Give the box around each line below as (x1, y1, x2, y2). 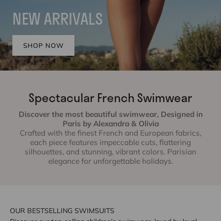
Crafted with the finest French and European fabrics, (20, 128, 201, 138)
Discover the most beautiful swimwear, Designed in (18, 110, 203, 119)
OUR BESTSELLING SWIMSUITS (10, 206, 114, 215)
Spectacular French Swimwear (29, 88, 192, 107)
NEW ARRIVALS (12, 6, 103, 31)
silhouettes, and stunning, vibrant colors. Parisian (25, 147, 196, 156)
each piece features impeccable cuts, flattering (30, 138, 191, 147)
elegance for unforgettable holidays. (48, 156, 173, 166)
